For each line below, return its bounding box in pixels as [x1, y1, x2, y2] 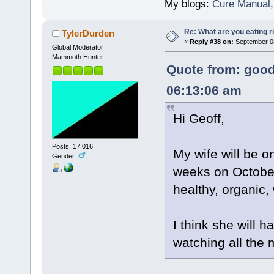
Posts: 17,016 [51, 142, 93, 150]
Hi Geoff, [172, 111, 224, 126]
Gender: [51, 152, 78, 160]
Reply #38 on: [189, 38, 234, 46]
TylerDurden [62, 28, 115, 39]
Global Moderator [51, 43, 103, 51]
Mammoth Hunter [51, 53, 103, 61]
